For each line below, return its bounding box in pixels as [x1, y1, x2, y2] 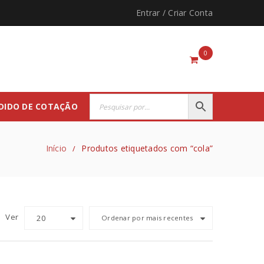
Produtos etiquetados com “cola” [81, 143, 213, 154]
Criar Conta [168, 7, 213, 18]
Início [45, 143, 67, 154]
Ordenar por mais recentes [101, 213, 193, 222]
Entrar [136, 7, 160, 18]
